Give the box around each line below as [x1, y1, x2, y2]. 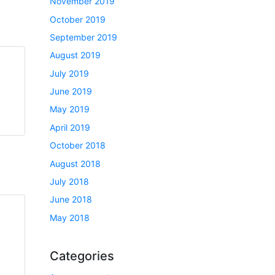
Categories [50, 248, 114, 263]
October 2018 [50, 140, 106, 151]
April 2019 [50, 122, 90, 133]
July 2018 [50, 176, 89, 187]
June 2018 [50, 194, 92, 205]
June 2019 [50, 86, 92, 97]
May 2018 [50, 212, 90, 223]
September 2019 [50, 31, 117, 42]
